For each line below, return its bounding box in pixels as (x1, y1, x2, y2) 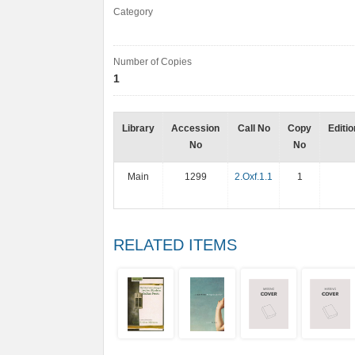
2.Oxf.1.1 (235, 171, 273, 182)
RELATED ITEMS (113, 236, 237, 254)
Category (113, 6, 153, 17)
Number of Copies (113, 56, 192, 67)
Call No (237, 123, 270, 134)
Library (122, 123, 155, 134)
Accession (171, 123, 219, 134)
